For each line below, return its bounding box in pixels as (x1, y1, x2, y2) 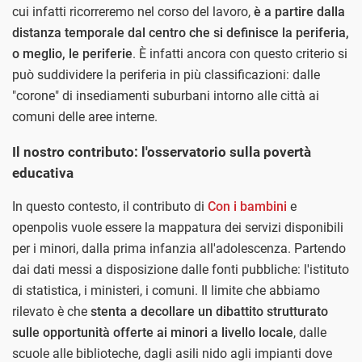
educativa (12, 165, 74, 182)
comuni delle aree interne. (12, 109, 158, 125)
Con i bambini (208, 199, 287, 215)
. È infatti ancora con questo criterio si (133, 46, 347, 62)
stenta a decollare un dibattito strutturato (90, 304, 328, 320)
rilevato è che (12, 304, 90, 320)
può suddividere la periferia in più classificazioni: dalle (12, 67, 320, 83)
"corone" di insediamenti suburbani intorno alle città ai (12, 88, 319, 104)
